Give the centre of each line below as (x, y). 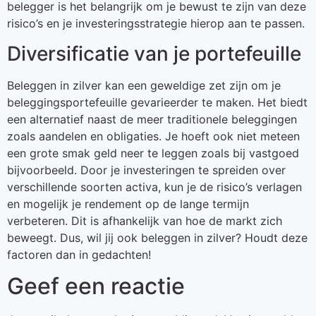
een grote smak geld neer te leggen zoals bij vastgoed (153, 153)
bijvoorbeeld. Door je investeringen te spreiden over (146, 170)
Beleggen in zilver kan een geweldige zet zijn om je (144, 85)
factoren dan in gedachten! (79, 254)
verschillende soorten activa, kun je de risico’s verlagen (154, 187)
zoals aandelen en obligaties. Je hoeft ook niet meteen (153, 136)
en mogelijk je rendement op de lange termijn (128, 203)
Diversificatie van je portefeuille (154, 53)
